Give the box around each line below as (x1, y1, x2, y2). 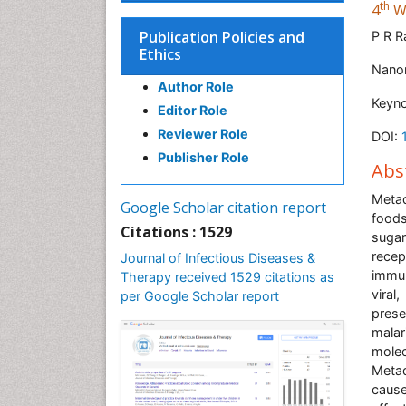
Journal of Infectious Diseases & (121, 250, 315, 266)
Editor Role (158, 102, 227, 118)
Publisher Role (158, 150, 249, 165)
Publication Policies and (140, 27, 304, 47)
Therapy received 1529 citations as (121, 269, 334, 285)
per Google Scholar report (121, 288, 279, 304)
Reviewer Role (158, 126, 248, 141)
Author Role (158, 79, 234, 94)
